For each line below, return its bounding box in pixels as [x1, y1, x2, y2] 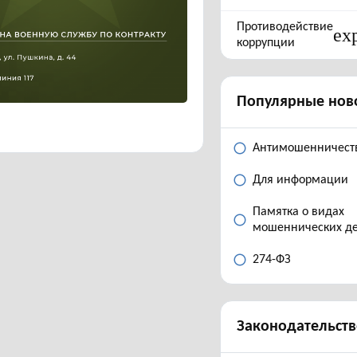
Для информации [253, 174, 348, 186]
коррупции [237, 37, 295, 49]
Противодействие [237, 21, 333, 33]
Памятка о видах [253, 206, 344, 218]
